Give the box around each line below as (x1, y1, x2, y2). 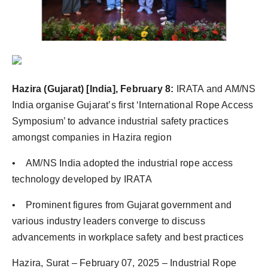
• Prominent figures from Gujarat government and (12, 200, 232, 211)
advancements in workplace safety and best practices (12, 232, 244, 243)
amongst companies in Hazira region (12, 132, 172, 143)
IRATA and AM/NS (176, 84, 256, 95)
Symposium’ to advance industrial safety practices (12, 116, 229, 127)
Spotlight (9, 63, 50, 75)
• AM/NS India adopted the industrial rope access (12, 158, 233, 169)
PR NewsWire (9, 33, 69, 45)
